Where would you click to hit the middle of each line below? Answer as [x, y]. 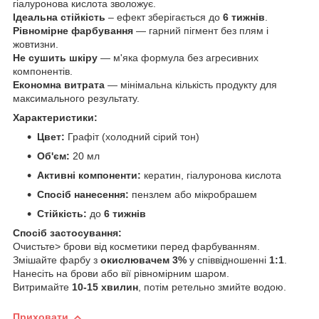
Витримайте [42, 287]
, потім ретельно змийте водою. [212, 287]
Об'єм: [53, 156]
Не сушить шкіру [55, 57]
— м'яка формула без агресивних [178, 57]
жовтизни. [36, 44]
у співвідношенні [228, 260]
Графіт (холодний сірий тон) [132, 136]
